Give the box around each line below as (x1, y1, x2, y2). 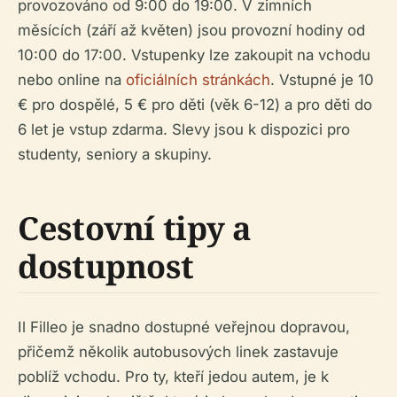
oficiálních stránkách (126, 71, 270, 90)
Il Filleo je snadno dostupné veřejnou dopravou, (18, 318, 350, 337)
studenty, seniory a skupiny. (18, 145, 212, 164)
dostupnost (18, 245, 194, 289)
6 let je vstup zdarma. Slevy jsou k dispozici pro (18, 121, 350, 139)
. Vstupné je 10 (270, 71, 374, 90)
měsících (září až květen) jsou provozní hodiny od (18, 21, 365, 40)
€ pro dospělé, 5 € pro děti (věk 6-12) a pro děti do (18, 96, 372, 114)
